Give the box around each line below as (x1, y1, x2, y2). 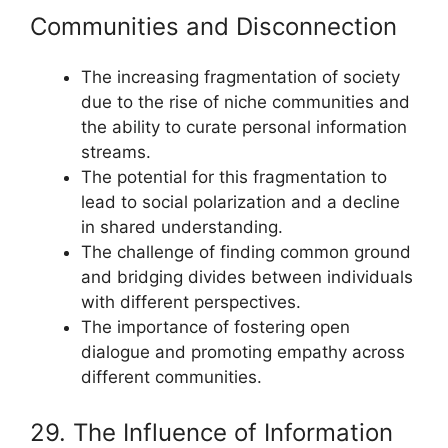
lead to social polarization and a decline (81, 191, 400, 212)
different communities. (81, 366, 262, 387)
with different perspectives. (81, 291, 301, 312)
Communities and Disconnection (30, 11, 397, 41)
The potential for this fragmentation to (81, 166, 387, 187)
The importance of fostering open (81, 316, 350, 337)
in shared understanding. (81, 216, 283, 237)
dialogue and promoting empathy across (81, 341, 405, 362)
